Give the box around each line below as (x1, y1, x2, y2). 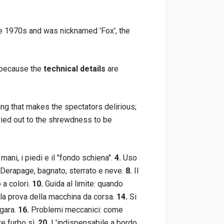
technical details (43, 64, 105, 73)
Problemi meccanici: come (29, 205, 123, 214)
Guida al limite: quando (43, 179, 123, 188)
